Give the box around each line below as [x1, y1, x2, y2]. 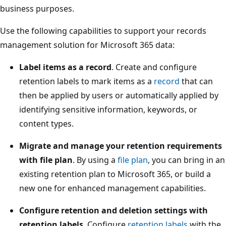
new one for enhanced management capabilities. [19, 182, 206, 194]
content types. [19, 118, 74, 129]
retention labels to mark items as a [19, 75, 154, 87]
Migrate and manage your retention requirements [19, 140, 222, 151]
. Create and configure [111, 61, 197, 73]
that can [180, 75, 213, 87]
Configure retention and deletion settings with [19, 204, 208, 216]
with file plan [19, 154, 73, 165]
